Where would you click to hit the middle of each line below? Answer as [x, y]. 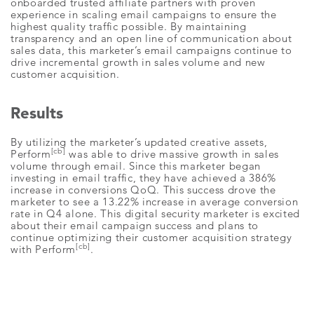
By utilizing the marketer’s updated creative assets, [139, 142]
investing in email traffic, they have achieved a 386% [144, 178]
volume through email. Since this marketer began [136, 166]
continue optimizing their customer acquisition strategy [151, 237]
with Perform [43, 249]
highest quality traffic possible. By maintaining [129, 26]
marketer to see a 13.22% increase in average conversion [155, 202]
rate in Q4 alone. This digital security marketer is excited [156, 213]
